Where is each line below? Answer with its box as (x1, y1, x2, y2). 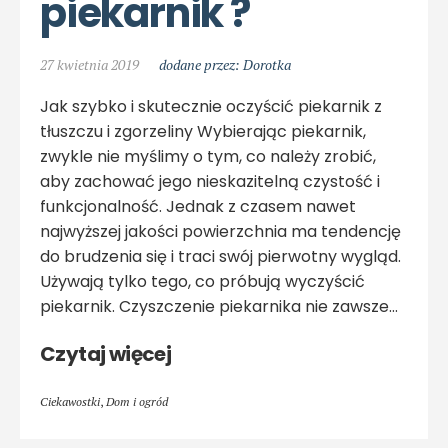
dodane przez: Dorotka (159, 55, 291, 74)
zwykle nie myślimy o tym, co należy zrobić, (40, 145, 376, 168)
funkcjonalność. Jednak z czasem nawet (40, 195, 356, 218)
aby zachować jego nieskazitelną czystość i (40, 170, 380, 193)
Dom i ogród (106, 394, 168, 409)
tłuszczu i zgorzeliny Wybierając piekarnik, (40, 120, 366, 143)
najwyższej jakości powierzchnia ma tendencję (40, 220, 401, 243)
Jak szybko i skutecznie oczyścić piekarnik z (40, 95, 382, 118)
